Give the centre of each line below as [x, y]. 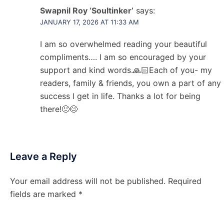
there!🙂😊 [59, 109]
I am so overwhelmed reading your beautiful [123, 44]
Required [185, 181]
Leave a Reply [43, 156]
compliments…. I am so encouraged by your [123, 57]
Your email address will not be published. [88, 181]
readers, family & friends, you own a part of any [130, 83]
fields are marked [44, 194]
